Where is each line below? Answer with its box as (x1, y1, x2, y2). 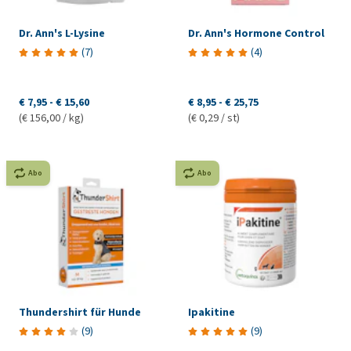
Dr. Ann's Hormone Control (187, 26, 324, 42)
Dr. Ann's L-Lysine (19, 26, 105, 42)
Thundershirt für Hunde (19, 305, 141, 320)
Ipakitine (187, 305, 235, 320)
